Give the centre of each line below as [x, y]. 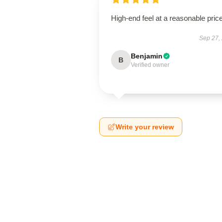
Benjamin [147, 56]
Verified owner [150, 65]
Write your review [145, 127]
